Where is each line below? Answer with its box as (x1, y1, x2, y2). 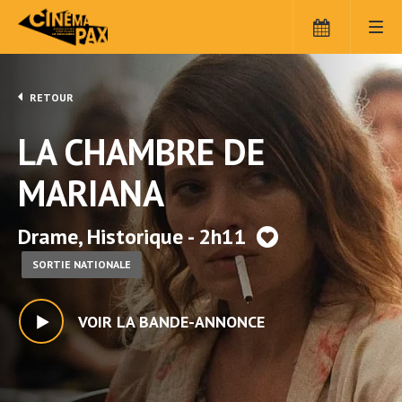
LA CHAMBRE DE (18, 128, 265, 175)
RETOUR (27, 91, 74, 104)
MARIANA (18, 170, 164, 216)
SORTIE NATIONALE (32, 258, 131, 271)
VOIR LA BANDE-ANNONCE (78, 311, 265, 332)
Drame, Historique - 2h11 (18, 223, 252, 250)
